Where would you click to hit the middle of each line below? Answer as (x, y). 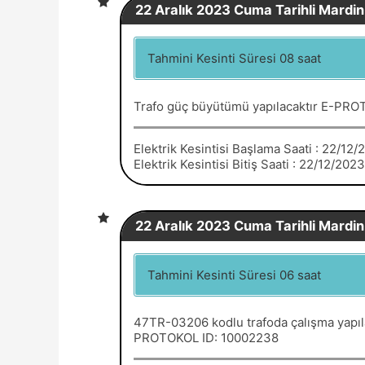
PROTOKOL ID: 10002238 (206, 338)
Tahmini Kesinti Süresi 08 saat (234, 58)
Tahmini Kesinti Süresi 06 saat (234, 275)
